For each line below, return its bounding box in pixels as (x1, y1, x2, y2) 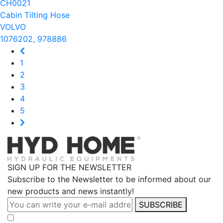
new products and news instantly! (7, 186, 134, 197)
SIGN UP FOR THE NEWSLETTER (7, 162, 131, 173)
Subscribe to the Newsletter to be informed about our (7, 174, 211, 185)
